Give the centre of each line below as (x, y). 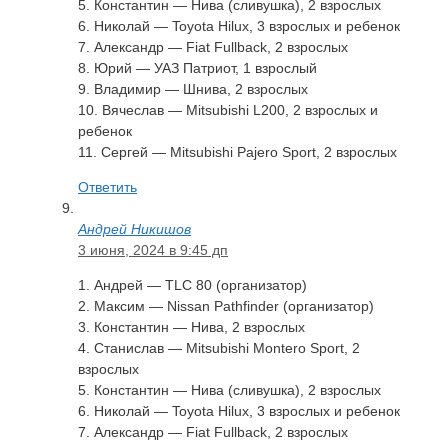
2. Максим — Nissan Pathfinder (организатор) (226, 305)
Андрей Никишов (134, 228)
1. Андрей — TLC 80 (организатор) (192, 284)
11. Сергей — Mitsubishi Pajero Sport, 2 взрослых (237, 151)
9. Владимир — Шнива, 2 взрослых (193, 88)
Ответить (107, 186)
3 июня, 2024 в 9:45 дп (153, 249)
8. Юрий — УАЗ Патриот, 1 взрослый (197, 67)
